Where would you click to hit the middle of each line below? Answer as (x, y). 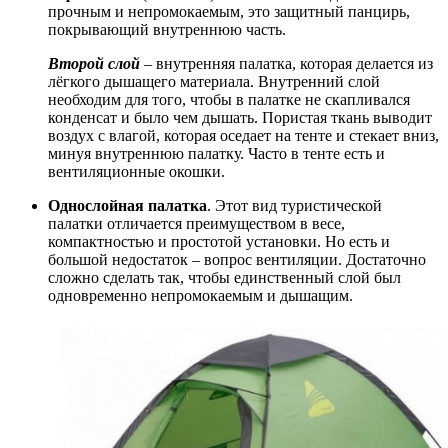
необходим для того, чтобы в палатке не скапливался (229, 100)
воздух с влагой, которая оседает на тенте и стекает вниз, (243, 136)
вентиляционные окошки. (136, 172)
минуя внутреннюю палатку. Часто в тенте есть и (216, 154)
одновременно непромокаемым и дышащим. (200, 296)
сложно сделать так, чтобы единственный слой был (224, 278)
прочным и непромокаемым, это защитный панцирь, (229, 12)
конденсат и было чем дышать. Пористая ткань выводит (240, 118)
